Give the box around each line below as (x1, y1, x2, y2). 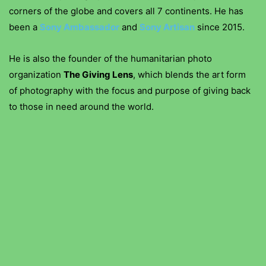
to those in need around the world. (9, 100, 154, 112)
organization (9, 68, 64, 80)
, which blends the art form (133, 68, 246, 80)
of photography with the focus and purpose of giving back (9, 84, 251, 96)
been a (9, 21, 40, 33)
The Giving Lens (64, 68, 133, 80)
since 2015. (195, 21, 245, 33)
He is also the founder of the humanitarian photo (9, 52, 212, 64)
